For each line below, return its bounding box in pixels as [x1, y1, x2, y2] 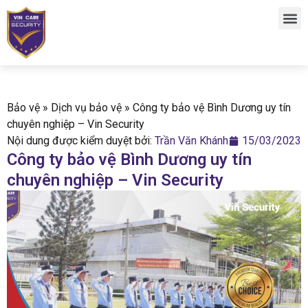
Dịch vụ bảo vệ [51, 101, 122, 114]
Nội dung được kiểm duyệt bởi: [7, 134, 155, 147]
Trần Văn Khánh [155, 134, 228, 147]
